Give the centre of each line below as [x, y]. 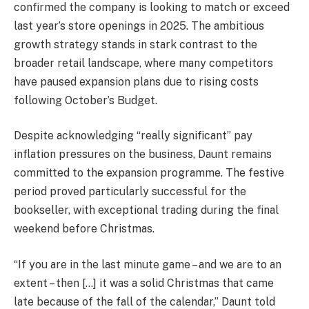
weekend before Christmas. [84, 229]
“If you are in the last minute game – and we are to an [148, 264]
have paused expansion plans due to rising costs [136, 81]
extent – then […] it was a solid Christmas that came [144, 283]
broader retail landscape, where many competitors [143, 63]
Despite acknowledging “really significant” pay [133, 136]
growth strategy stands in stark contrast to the [136, 44]
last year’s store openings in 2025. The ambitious [139, 26]
